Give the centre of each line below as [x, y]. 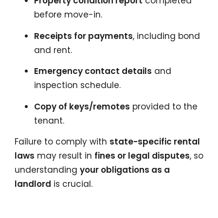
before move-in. [68, 15]
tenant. [49, 120]
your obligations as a [125, 170]
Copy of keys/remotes [82, 106]
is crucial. [72, 184]
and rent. [53, 50]
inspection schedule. [77, 85]
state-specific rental [155, 142]
